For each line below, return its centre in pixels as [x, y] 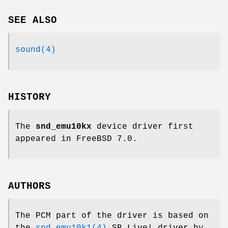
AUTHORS [30, 186]
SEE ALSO [33, 21]
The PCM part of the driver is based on [112, 216]
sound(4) [36, 50]
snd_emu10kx [64, 127]
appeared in [46, 139]
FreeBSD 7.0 [104, 139]
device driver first [142, 127]
